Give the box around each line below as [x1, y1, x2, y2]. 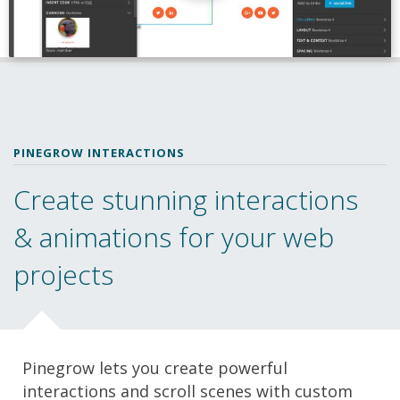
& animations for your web [13, 218, 334, 255]
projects [13, 255, 113, 293]
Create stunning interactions [13, 180, 358, 218]
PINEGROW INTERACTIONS [13, 144, 185, 161]
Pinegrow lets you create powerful [22, 356, 287, 379]
